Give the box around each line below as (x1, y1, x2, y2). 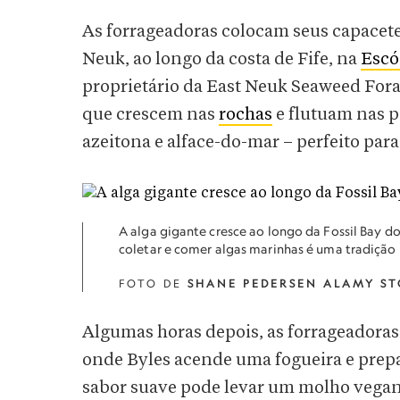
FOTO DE (119, 277, 187, 290)
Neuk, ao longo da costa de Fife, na (82, 50, 361, 69)
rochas (219, 105, 272, 124)
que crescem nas (82, 105, 219, 124)
